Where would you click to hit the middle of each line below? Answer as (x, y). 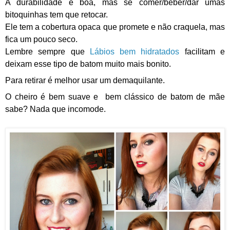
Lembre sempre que (47, 51)
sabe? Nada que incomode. (55, 109)
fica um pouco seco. (42, 39)
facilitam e (205, 51)
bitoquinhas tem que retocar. (56, 14)
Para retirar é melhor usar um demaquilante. (85, 80)
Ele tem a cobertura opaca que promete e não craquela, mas (115, 27)
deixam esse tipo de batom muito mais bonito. (88, 64)
